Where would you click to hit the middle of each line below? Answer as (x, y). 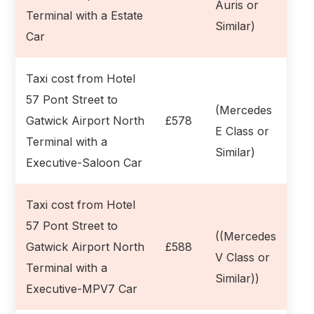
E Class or (243, 131)
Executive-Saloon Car (84, 162)
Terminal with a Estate (85, 15)
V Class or (243, 257)
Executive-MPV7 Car (82, 288)
